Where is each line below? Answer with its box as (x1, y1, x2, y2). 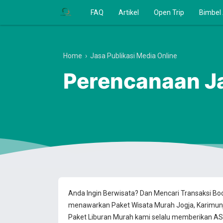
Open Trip (154, 8, 184, 16)
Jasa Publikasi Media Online (90, 52, 177, 60)
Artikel (118, 8, 139, 16)
